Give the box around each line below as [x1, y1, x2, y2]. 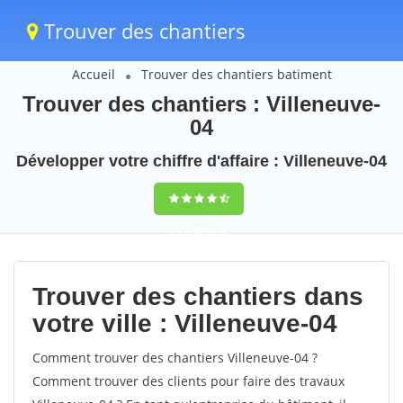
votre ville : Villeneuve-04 [32, 309, 337, 337]
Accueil [71, 66, 115, 83]
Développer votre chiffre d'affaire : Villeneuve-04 [16, 152, 387, 170]
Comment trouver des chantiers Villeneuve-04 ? [32, 349, 318, 366]
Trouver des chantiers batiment [140, 66, 332, 83]
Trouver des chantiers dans [32, 282, 363, 310]
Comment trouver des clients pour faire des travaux [32, 372, 345, 390]
